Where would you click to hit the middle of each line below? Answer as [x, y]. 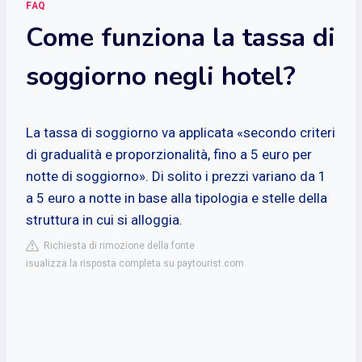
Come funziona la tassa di [181, 37]
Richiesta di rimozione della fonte [117, 245]
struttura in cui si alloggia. [104, 219]
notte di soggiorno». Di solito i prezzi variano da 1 [176, 176]
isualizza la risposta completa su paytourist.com [135, 263]
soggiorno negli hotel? [161, 76]
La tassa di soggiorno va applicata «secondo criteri [181, 132]
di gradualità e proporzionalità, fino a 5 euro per [169, 154]
